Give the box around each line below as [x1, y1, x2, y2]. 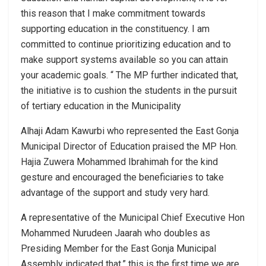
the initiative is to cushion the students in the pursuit [21, 84, 237, 96]
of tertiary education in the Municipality [21, 100, 181, 112]
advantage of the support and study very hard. [21, 186, 210, 198]
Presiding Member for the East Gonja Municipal [21, 242, 216, 254]
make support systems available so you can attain [21, 53, 228, 65]
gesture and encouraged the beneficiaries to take [21, 171, 224, 183]
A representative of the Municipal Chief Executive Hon [21, 211, 245, 223]
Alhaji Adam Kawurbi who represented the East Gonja [21, 125, 239, 137]
